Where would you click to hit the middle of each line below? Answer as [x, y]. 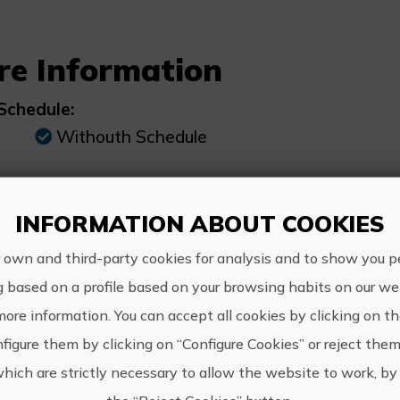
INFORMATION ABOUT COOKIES [200, 222]
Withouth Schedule [131, 137]
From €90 [95, 221]
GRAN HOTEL [91, 373]
